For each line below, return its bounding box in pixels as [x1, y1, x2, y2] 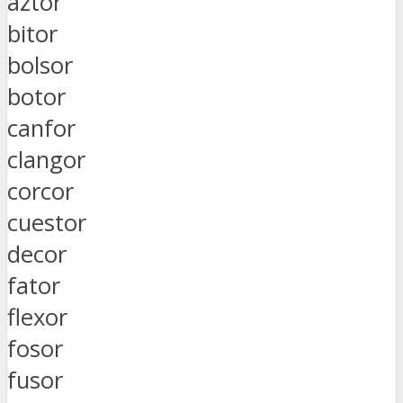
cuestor [7, 206, 86, 238]
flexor [7, 300, 67, 333]
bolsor [7, 49, 73, 81]
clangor [7, 143, 85, 175]
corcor [7, 175, 74, 207]
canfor [7, 112, 76, 144]
